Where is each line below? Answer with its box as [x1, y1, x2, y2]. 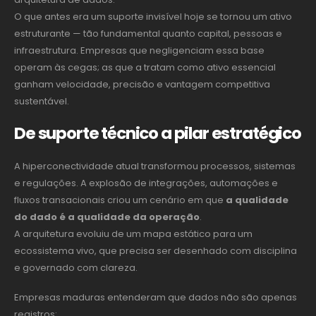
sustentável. [14, 95, 69, 109]
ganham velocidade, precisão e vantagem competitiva [14, 78, 270, 92]
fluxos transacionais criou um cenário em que [14, 193, 226, 207]
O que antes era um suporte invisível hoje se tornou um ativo [14, 10, 292, 24]
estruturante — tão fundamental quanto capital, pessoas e [14, 27, 282, 41]
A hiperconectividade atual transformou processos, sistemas [14, 159, 296, 173]
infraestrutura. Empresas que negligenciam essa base [14, 44, 265, 58]
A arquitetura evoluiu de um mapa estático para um [14, 226, 253, 241]
